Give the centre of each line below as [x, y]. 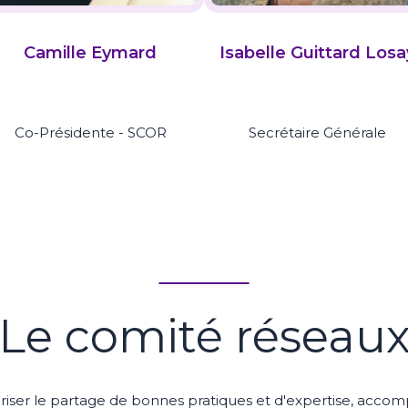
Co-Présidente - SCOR [90, 133]
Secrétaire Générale [318, 133]
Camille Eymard [91, 53]
